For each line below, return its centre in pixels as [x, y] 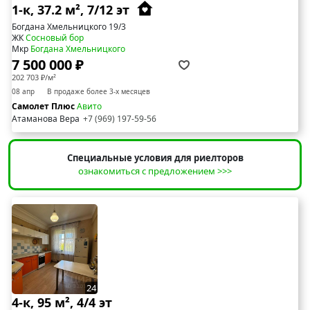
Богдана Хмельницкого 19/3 [69, 26]
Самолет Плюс [44, 106]
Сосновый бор [55, 37]
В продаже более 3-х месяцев [99, 91]
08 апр [23, 91]
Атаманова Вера [46, 118]
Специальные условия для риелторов [155, 157]
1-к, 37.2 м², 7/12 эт [72, 10]
